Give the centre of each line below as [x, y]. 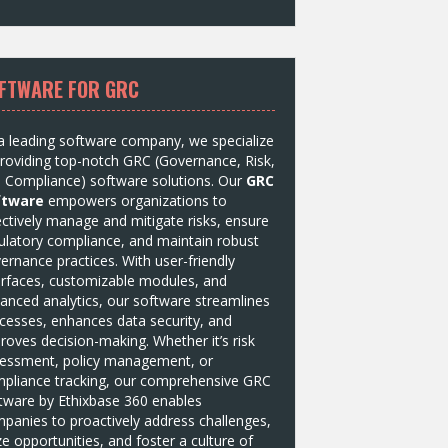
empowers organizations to [135, 200]
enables [175, 400]
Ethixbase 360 [103, 400]
